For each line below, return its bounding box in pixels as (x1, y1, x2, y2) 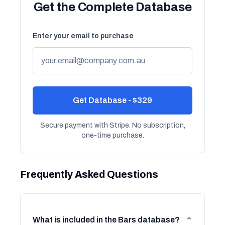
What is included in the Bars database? (33, 215, 180, 224)
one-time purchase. (81, 132, 144, 139)
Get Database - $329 (73, 96, 152, 104)
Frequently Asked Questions (20, 169, 158, 180)
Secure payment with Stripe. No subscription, (40, 122, 185, 129)
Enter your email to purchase (33, 32, 134, 40)
